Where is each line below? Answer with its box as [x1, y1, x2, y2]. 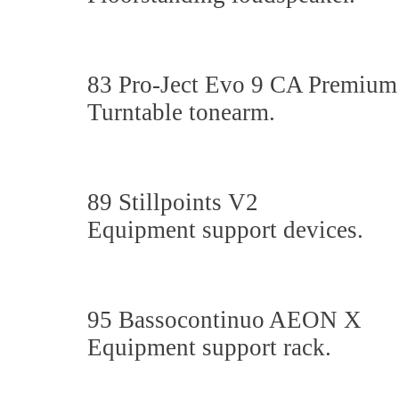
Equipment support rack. [87, 334, 331, 361]
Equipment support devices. [87, 216, 363, 243]
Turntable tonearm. [87, 99, 275, 126]
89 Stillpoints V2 [87, 189, 265, 216]
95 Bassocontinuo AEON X [87, 306, 368, 333]
